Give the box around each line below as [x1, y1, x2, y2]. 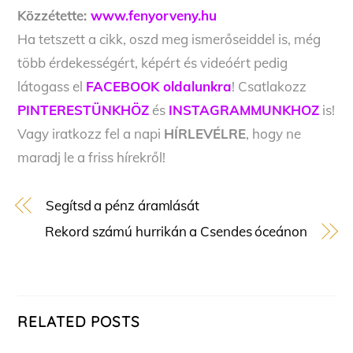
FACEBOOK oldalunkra [86, 78, 232, 95]
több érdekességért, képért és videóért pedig [17, 54, 288, 72]
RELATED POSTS [17, 312, 140, 332]
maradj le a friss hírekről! [17, 149, 166, 166]
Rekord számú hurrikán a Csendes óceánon [45, 223, 307, 240]
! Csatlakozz [232, 78, 307, 95]
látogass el [17, 78, 87, 95]
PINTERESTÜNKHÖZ [17, 102, 150, 119]
